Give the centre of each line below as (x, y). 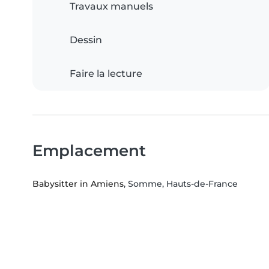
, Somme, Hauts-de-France (181, 184)
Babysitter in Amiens (78, 184)
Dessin (86, 40)
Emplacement (89, 151)
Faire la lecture (106, 74)
